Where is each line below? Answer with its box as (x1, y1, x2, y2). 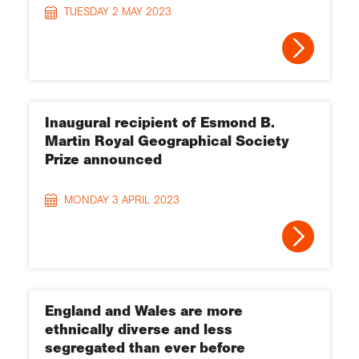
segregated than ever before (45, 338, 245, 357)
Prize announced (45, 150, 162, 168)
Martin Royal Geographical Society (45, 131, 289, 150)
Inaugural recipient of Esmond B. (45, 113, 275, 131)
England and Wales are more (45, 301, 243, 320)
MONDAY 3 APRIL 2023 (64, 192, 179, 207)
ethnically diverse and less (45, 320, 232, 338)
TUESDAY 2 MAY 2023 (64, 5, 171, 19)
